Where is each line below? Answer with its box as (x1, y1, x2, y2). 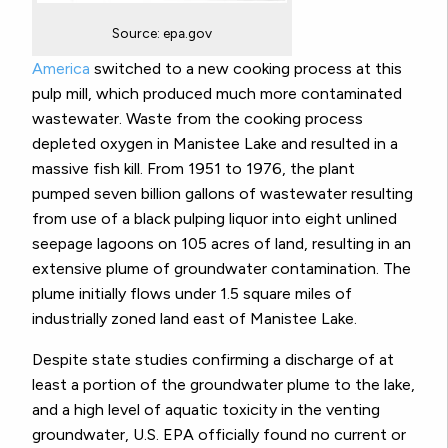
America (32, 58, 90, 78)
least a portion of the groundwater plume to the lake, (32, 374, 415, 394)
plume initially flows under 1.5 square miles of (32, 283, 352, 303)
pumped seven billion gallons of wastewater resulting (32, 183, 413, 203)
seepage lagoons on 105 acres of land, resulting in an (32, 233, 411, 253)
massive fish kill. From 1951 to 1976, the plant (32, 158, 355, 178)
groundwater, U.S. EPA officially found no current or (32, 424, 406, 444)
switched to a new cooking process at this (90, 58, 402, 78)
